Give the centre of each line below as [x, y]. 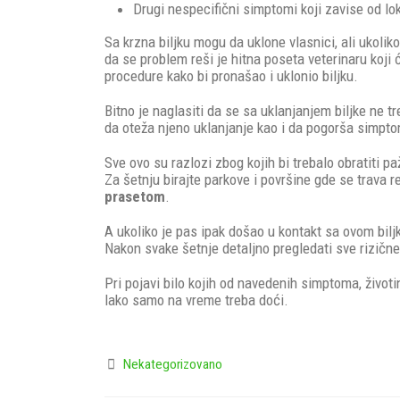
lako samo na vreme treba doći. [198, 300]
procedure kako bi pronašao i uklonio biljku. [231, 76]
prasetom [135, 197]
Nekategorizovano [173, 365]
